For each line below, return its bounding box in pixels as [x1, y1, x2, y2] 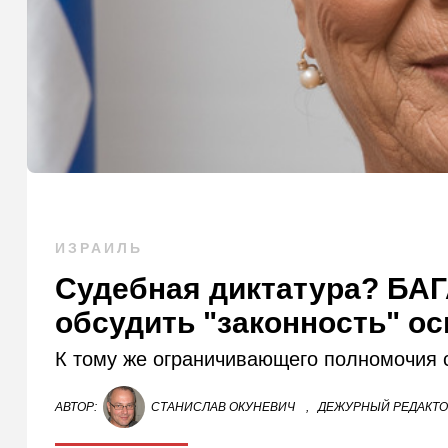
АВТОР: [55, 400, 98, 415]
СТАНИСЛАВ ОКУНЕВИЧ [151, 400, 296, 415]
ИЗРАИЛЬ [55, 240, 144, 257]
